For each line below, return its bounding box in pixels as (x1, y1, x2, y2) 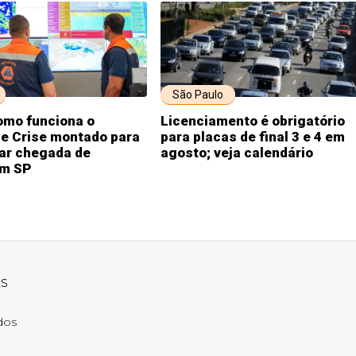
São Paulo (172, 88, 223, 101)
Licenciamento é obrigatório (161, 113, 345, 129)
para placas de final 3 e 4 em (161, 129, 345, 145)
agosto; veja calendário (161, 145, 313, 161)
